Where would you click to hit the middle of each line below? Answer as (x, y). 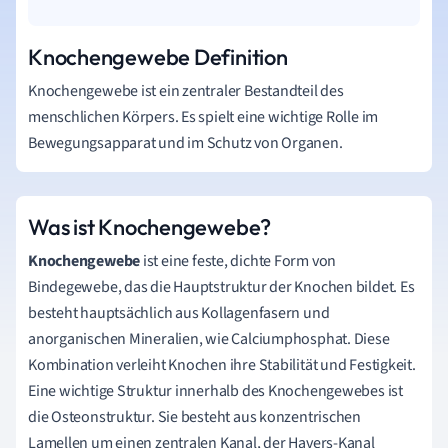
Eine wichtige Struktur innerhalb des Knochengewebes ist (215, 391)
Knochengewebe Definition (158, 57)
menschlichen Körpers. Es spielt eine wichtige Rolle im (203, 117)
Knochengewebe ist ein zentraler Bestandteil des (186, 91)
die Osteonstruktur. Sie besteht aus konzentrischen (194, 417)
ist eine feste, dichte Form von (238, 261)
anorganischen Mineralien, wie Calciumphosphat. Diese (209, 339)
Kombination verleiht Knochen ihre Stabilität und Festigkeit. (222, 365)
